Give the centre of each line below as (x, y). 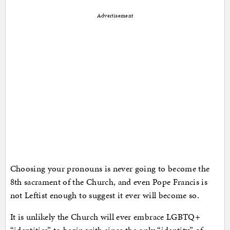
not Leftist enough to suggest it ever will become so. (105, 195)
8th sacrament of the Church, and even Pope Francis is (109, 182)
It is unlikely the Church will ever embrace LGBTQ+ (105, 217)
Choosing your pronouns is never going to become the (110, 169)
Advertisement (115, 16)
